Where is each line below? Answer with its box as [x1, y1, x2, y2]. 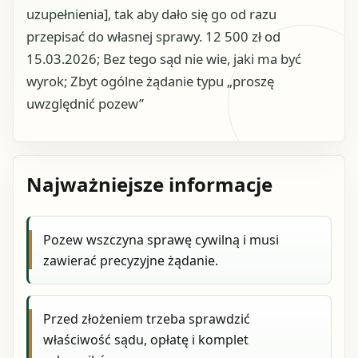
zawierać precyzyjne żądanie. [43, 251, 219, 269]
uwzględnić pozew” [26, 94, 144, 113]
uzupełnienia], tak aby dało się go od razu [26, 5, 276, 24]
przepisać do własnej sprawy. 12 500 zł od [26, 27, 280, 46]
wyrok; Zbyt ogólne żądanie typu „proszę [26, 72, 274, 91]
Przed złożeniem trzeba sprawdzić [43, 309, 251, 328]
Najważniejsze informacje [26, 170, 272, 197]
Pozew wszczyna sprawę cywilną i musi [43, 230, 280, 249]
